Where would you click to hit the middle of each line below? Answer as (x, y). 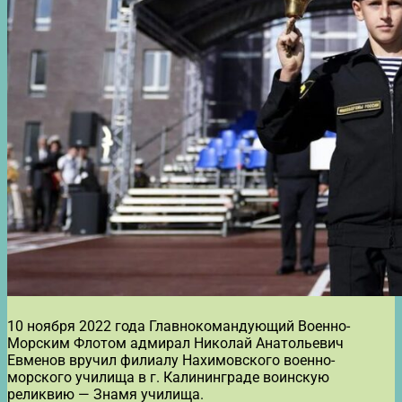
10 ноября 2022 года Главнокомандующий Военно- (179, 326)
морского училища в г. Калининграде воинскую (168, 377)
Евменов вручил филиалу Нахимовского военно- (171, 360)
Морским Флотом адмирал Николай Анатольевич (175, 343)
